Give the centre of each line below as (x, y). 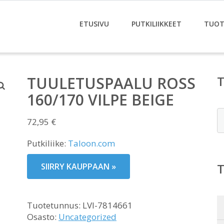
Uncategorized (87, 217)
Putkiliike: (47, 143)
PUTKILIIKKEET (156, 24)
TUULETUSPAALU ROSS (111, 83)
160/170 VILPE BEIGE (100, 100)
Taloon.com (91, 143)
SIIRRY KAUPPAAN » (78, 166)
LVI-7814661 (107, 205)
